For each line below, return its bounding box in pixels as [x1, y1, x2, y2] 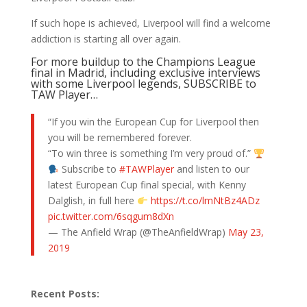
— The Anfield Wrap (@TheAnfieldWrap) [47, 225, 228, 239]
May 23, [228, 225, 264, 239]
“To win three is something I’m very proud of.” [47, 147, 254, 160]
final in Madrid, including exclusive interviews [30, 65, 260, 81]
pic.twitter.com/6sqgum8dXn [47, 210, 174, 223]
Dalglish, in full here [47, 194, 137, 208]
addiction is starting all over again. [30, 32, 181, 46]
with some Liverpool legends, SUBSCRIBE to [30, 76, 256, 92]
